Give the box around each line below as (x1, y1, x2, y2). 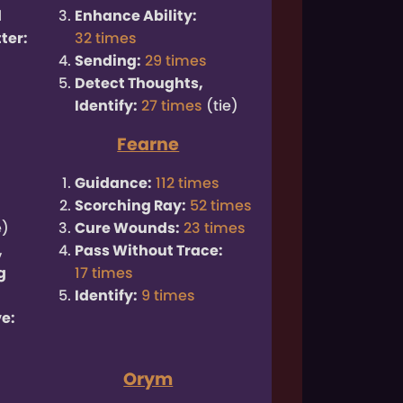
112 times (156, 173, 220, 194)
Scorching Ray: (75, 195, 187, 217)
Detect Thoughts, (75, 73, 204, 94)
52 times (190, 195, 253, 217)
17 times (75, 263, 134, 284)
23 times (184, 218, 246, 239)
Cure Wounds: (75, 218, 181, 239)
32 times (75, 28, 138, 49)
